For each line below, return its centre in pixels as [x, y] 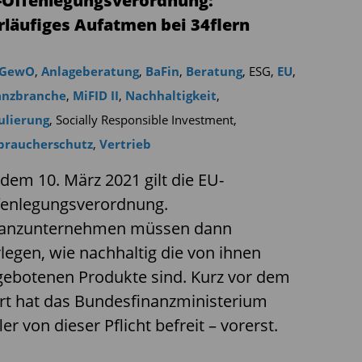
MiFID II [95, 95]
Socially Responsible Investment [144, 120]
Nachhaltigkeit [170, 95]
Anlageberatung [90, 71]
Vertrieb [125, 144]
